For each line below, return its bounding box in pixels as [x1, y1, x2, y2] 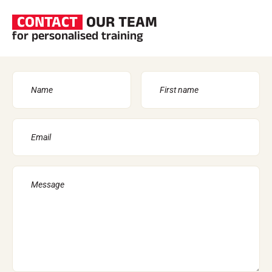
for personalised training [12, 27, 143, 45]
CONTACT [17, 12, 78, 33]
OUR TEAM [83, 12, 157, 33]
